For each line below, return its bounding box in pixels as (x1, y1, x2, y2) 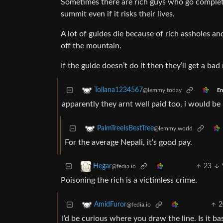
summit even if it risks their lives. (61, 10, 175, 18)
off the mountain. (61, 42, 121, 50)
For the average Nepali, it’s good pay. (65, 138, 192, 147)
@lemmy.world (154, 125, 193, 132)
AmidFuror (94, 201, 126, 209)
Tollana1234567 (94, 87, 143, 94)
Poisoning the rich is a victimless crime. (61, 176, 197, 185)
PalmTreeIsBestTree (97, 125, 154, 132)
